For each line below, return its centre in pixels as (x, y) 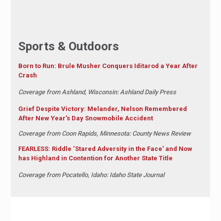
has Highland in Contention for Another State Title (95, 158)
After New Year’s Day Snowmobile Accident (85, 118)
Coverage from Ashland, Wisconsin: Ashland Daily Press (97, 92)
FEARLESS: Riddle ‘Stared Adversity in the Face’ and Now (105, 149)
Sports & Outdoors (68, 47)
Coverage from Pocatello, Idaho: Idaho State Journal (91, 175)
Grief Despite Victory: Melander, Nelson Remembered (102, 109)
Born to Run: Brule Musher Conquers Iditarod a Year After (108, 66)
